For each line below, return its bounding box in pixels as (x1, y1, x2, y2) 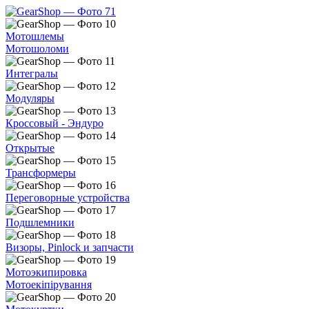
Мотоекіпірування (6, 279, 92, 290)
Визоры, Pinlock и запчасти (6, 241, 134, 253)
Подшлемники (6, 217, 74, 228)
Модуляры (6, 92, 54, 104)
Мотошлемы (6, 30, 64, 42)
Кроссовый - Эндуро (6, 117, 103, 129)
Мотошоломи (6, 43, 69, 54)
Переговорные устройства (6, 192, 130, 203)
